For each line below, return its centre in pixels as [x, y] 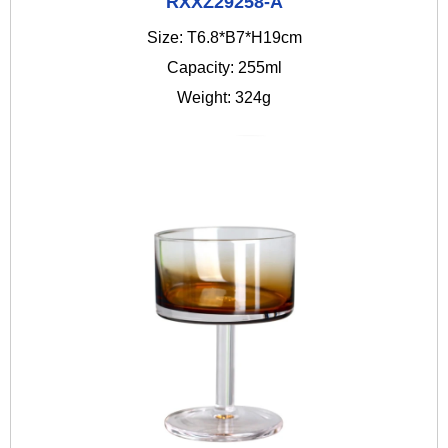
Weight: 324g [224, 98]
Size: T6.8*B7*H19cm [224, 38]
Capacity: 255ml [224, 68]
